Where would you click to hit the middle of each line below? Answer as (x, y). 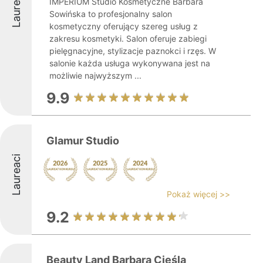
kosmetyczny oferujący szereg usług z (124, 26)
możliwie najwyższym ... (95, 75)
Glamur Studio (83, 141)
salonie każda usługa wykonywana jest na (130, 63)
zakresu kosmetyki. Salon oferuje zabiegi (128, 38)
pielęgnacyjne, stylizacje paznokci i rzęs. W (133, 51)
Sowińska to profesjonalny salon (111, 14)
